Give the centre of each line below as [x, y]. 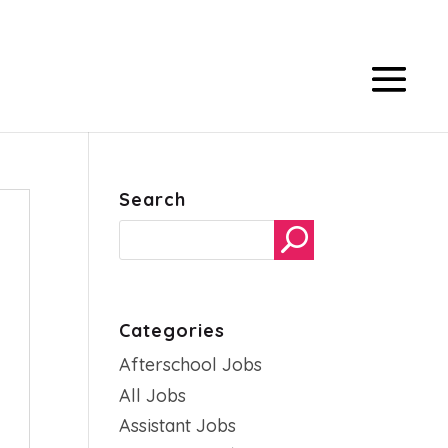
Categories [172, 330]
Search [153, 199]
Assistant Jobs [178, 426]
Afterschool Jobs [191, 364]
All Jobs [153, 395]
